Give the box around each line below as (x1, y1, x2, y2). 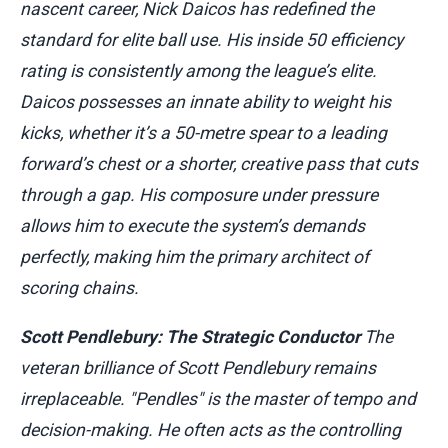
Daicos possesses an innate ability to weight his (20, 91, 391, 112)
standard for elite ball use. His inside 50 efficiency (20, 29, 403, 50)
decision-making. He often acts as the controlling (20, 419, 401, 440)
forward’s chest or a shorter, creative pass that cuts (20, 153, 418, 174)
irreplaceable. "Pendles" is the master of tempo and (20, 388, 416, 409)
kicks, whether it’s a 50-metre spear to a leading (20, 122, 387, 143)
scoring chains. (20, 277, 139, 298)
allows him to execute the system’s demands (20, 215, 365, 236)
